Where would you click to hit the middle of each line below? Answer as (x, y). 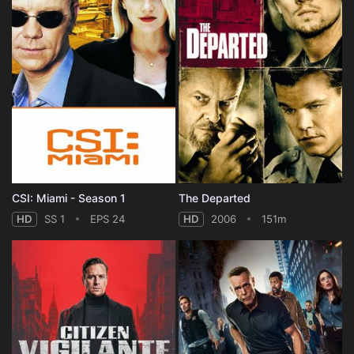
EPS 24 (108, 219)
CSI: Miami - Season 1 (69, 198)
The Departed (215, 198)
